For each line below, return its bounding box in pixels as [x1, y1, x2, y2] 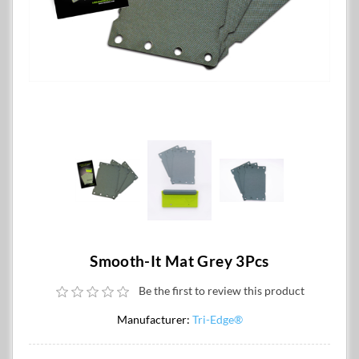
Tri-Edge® [192, 313, 243, 326]
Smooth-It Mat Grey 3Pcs [90, 252, 269, 270]
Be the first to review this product [139, 284, 305, 297]
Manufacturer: [116, 313, 190, 326]
